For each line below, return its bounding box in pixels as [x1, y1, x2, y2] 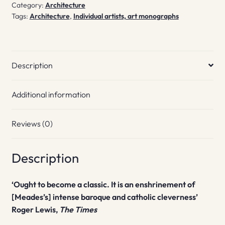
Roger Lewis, [11, 204, 59, 215]
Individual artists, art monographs [73, 12, 179, 21]
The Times [59, 204, 97, 215]
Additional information [11, 89, 90, 99]
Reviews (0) [11, 118, 53, 129]
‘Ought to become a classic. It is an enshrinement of [11, 179, 195, 190]
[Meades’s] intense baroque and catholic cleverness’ [11, 192, 198, 202]
